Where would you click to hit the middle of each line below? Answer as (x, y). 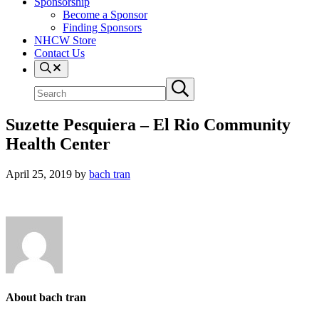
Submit (185, 84)
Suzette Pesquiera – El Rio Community (148, 124)
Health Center (58, 143)
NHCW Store (65, 40)
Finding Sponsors (102, 27)
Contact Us (59, 53)
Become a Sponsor (105, 15)
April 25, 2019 (39, 174)
